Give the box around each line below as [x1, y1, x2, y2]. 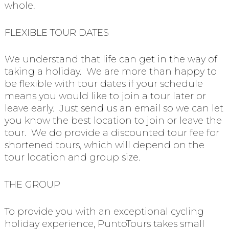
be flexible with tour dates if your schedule [4, 78, 203, 90]
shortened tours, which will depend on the [4, 140, 204, 151]
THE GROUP [4, 179, 60, 191]
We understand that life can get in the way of [4, 54, 217, 65]
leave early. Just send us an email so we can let [4, 103, 223, 114]
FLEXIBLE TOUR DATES [4, 27, 109, 38]
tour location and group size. [4, 152, 140, 164]
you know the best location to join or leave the [4, 115, 222, 127]
